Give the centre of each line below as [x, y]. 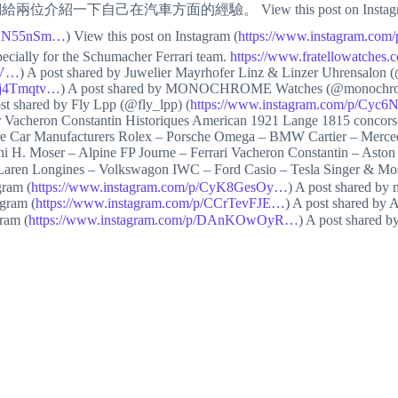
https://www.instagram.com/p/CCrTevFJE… [160, 203]
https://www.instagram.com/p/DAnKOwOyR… [163, 220]
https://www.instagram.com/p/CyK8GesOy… [159, 187]
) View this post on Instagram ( [152, 36]
